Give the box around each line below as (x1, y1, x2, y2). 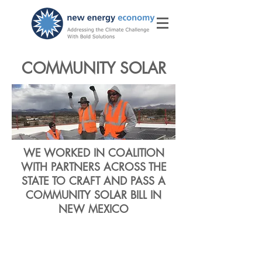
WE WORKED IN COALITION (23, 146, 164, 160)
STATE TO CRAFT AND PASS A (22, 174, 166, 188)
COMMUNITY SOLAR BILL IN (26, 188, 161, 202)
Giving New (47, 227, 140, 242)
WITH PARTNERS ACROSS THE (20, 160, 167, 174)
